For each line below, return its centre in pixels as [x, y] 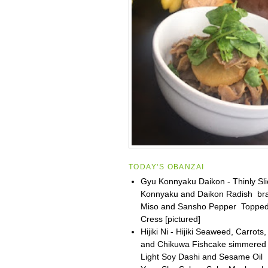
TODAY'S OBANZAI [166, 167]
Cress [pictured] [170, 219]
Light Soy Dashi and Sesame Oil [202, 256]
